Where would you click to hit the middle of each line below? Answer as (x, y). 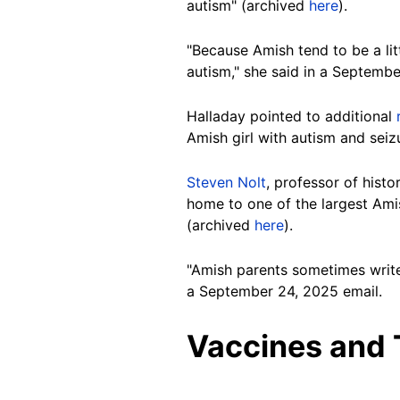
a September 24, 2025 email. (284, 291)
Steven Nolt (226, 182)
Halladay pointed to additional (292, 116)
